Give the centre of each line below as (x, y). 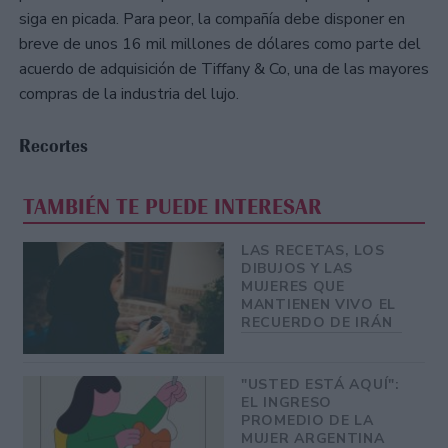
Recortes (53, 146)
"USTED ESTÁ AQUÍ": (320, 385)
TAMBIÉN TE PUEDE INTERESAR (173, 206)
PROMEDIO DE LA (307, 421)
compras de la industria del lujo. (129, 94)
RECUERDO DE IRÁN (317, 322)
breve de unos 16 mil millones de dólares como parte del (220, 44)
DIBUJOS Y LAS (297, 268)
